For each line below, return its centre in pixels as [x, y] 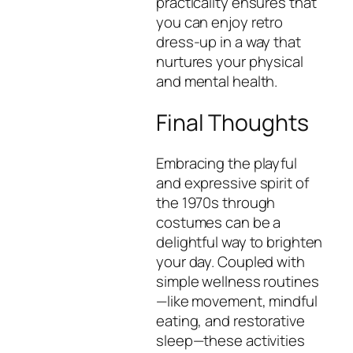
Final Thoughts [232, 122]
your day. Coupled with [230, 262]
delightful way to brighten [240, 242]
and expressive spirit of [232, 183]
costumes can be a [219, 223]
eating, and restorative [230, 321]
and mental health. [217, 82]
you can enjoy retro [220, 22]
